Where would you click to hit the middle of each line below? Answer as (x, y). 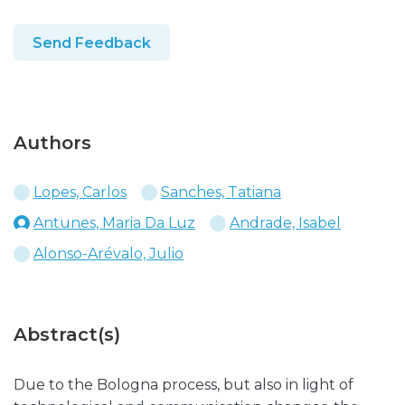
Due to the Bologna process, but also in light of (184, 385)
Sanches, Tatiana (221, 192)
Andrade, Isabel (285, 223)
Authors (52, 143)
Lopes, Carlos (80, 192)
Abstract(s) (67, 334)
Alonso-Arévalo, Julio (108, 254)
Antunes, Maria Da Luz (114, 223)
